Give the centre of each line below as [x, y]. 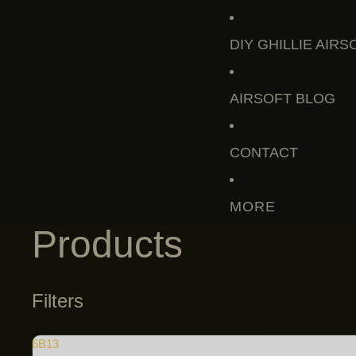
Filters [58, 301]
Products [107, 245]
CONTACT [264, 152]
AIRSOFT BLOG [283, 98]
